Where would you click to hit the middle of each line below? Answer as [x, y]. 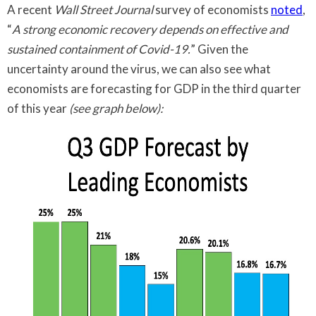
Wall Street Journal [104, 9]
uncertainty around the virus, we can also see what [139, 68]
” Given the [219, 49]
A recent [31, 9]
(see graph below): [116, 108]
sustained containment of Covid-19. [99, 49]
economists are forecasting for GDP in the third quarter [154, 88]
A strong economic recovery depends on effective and [150, 29]
